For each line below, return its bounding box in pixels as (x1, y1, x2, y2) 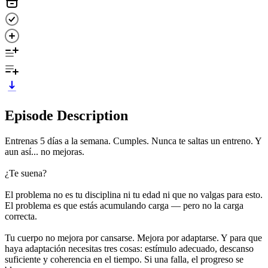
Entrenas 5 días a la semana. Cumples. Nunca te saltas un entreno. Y (5, 135, 261, 146)
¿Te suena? (5, 167, 47, 178)
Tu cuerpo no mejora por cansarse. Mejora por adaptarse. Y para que (5, 232, 262, 243)
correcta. (5, 211, 37, 221)
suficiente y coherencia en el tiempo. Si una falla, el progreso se (5, 254, 243, 264)
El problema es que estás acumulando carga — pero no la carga (5, 200, 243, 211)
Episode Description (5, 107, 128, 123)
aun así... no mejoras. (5, 146, 84, 157)
